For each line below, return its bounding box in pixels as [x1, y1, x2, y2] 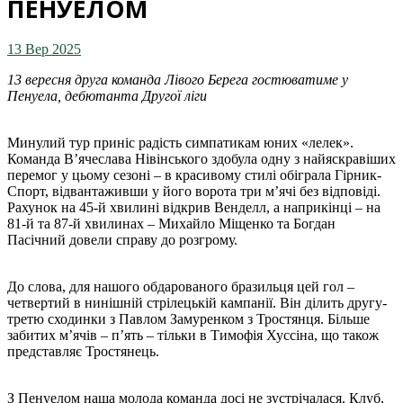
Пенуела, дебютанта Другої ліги [7, 88, 207, 104]
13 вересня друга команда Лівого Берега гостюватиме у [7, 72, 348, 88]
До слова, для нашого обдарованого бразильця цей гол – [7, 279, 354, 295]
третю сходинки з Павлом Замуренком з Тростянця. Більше [7, 311, 370, 327]
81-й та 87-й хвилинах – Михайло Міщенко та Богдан [7, 216, 336, 232]
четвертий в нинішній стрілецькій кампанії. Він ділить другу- [7, 295, 387, 311]
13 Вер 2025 [7, 41, 81, 58]
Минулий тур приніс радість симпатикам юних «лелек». [7, 135, 354, 151]
